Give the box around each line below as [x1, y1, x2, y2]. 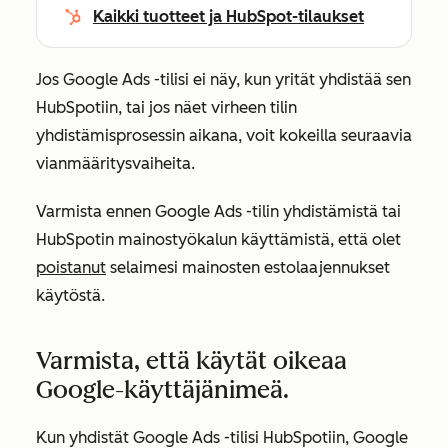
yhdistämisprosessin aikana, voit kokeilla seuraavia [36, 126, 412, 145]
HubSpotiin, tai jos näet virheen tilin [36, 98, 297, 117]
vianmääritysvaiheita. [36, 154, 195, 173]
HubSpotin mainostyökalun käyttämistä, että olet [36, 230, 401, 249]
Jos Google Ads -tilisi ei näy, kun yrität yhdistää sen [36, 70, 411, 89]
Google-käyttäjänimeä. [36, 375, 289, 404]
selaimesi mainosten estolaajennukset [106, 258, 390, 277]
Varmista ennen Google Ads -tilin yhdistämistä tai [36, 202, 401, 221]
